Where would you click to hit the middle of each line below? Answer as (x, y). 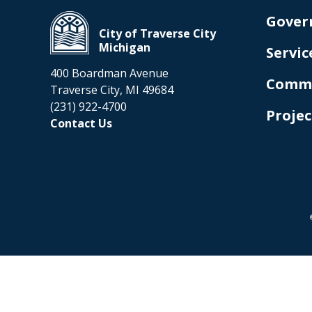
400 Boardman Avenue (109, 73)
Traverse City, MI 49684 (112, 90)
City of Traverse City (157, 34)
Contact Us (81, 124)
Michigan (125, 48)
